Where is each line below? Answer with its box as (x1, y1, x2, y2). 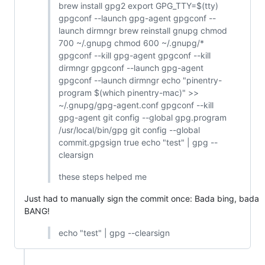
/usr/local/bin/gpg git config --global (58, 125, 200, 135)
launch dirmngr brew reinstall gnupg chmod (58, 25, 227, 36)
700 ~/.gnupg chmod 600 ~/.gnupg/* (58, 38, 204, 49)
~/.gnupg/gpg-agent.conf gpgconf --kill (58, 100, 214, 111)
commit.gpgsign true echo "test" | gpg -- (58, 137, 218, 148)
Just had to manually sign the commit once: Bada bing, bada (24, 193, 259, 204)
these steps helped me (58, 172, 147, 182)
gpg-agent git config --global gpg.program (58, 112, 227, 123)
